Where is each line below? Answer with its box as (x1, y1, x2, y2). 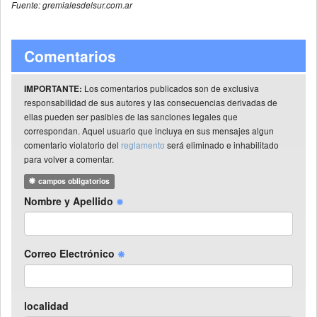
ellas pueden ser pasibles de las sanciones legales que (24, 110, 238, 123)
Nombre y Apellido (24, 194, 116, 209)
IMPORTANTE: (24, 83, 82, 96)
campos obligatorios (36, 175, 110, 187)
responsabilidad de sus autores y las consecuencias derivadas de (24, 96, 277, 109)
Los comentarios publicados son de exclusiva (82, 82, 259, 95)
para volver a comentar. (24, 153, 114, 166)
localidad (24, 299, 69, 313)
